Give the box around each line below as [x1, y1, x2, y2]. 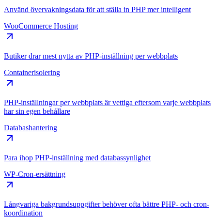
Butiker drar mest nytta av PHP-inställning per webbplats [4, 52, 178, 61]
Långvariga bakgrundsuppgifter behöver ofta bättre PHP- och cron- [4, 200, 209, 209]
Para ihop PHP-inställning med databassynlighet [4, 154, 151, 162]
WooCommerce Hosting [4, 22, 78, 31]
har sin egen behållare [4, 107, 70, 116]
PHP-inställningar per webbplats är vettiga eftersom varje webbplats [4, 98, 211, 107]
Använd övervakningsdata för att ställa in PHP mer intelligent [4, 5, 191, 14]
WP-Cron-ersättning [4, 170, 65, 179]
